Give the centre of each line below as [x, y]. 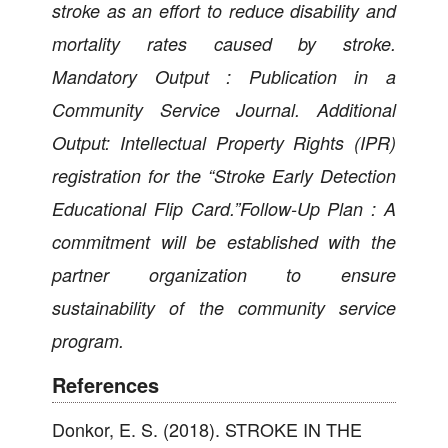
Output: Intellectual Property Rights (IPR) [224, 142]
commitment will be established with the [224, 241]
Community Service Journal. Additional [224, 109]
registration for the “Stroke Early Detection [224, 175]
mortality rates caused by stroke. [224, 43]
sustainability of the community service [224, 307]
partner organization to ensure [224, 274]
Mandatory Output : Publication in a [224, 76]
